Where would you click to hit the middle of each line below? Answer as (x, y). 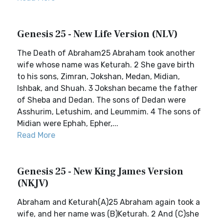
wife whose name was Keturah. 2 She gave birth (106, 65)
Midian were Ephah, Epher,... (68, 123)
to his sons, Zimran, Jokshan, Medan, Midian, (99, 77)
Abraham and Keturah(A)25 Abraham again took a (109, 202)
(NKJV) (33, 183)
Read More (36, 135)
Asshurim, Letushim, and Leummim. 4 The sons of (109, 112)
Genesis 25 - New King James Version (100, 172)
